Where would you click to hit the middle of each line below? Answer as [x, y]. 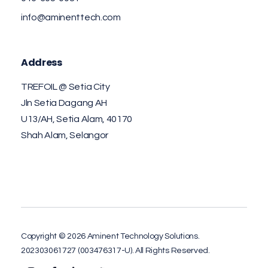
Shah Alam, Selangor [65, 135]
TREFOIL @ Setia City [66, 87]
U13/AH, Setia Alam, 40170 [77, 119]
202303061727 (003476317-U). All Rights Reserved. [115, 251]
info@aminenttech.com [71, 18]
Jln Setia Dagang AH [64, 103]
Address [42, 63]
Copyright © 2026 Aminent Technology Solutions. [110, 237]
